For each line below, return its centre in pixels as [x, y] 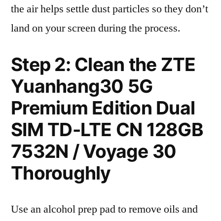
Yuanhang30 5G [82, 86]
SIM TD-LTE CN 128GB [107, 129]
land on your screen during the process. [96, 28]
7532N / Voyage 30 [94, 151]
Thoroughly [61, 173]
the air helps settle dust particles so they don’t [110, 9]
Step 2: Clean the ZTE [103, 64]
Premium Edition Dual [103, 108]
